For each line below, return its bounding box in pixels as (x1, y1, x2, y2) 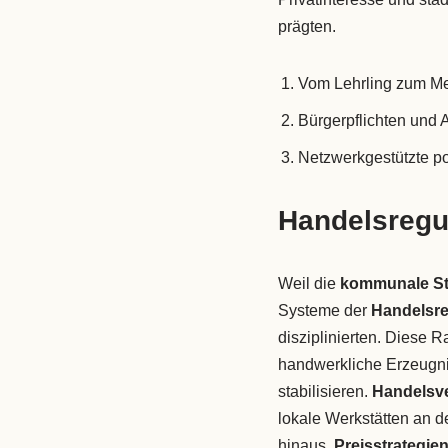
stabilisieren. (277, 383, 372, 401)
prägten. (277, 18, 336, 36)
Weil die (277, 275, 340, 293)
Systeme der (277, 302, 371, 320)
